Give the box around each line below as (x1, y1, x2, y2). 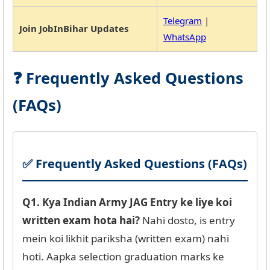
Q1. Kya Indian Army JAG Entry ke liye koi (22, 195, 232, 209)
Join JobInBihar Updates (19, 22, 128, 34)
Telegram (163, 14, 202, 27)
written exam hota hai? (22, 213, 140, 227)
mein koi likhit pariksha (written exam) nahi (22, 231, 229, 245)
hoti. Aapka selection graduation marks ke (22, 249, 224, 263)
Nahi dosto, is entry (140, 213, 235, 227)
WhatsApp (163, 30, 206, 43)
